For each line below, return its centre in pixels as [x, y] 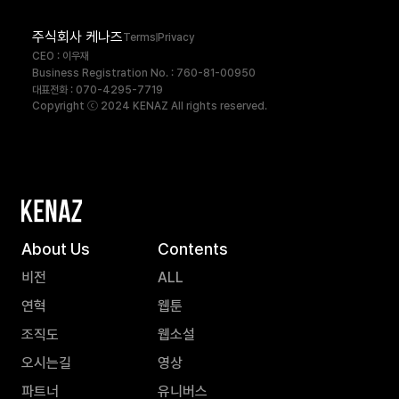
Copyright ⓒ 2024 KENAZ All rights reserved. [150, 106]
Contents [193, 248]
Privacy [176, 37]
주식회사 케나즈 [77, 37]
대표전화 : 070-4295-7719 [98, 90]
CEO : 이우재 [61, 56]
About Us [56, 248]
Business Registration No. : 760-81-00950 [144, 73]
